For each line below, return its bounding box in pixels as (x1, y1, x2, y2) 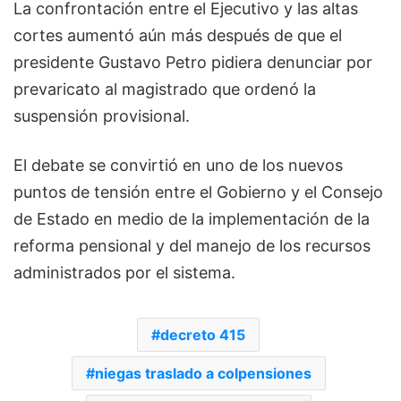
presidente (13, 52, 98, 72)
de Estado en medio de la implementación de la (13, 209, 370, 228)
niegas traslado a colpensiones (94, 363, 311, 382)
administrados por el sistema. (13, 262, 235, 282)
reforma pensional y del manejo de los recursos (13, 235, 371, 255)
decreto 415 (160, 325, 245, 344)
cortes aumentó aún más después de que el (13, 25, 342, 45)
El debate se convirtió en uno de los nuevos (13, 155, 343, 175)
